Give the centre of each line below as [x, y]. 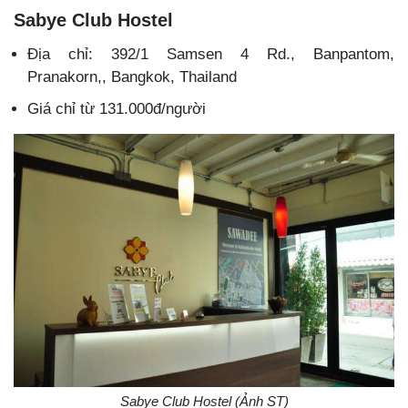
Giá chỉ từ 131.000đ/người [117, 109]
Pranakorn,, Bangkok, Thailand [132, 77]
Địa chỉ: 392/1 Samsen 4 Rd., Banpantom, [211, 55]
